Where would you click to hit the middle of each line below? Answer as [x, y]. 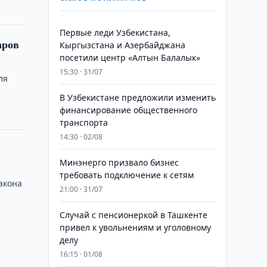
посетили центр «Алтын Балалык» [130, 58]
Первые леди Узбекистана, [115, 32]
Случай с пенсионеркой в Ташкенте [133, 215]
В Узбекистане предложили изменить [137, 97]
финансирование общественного [128, 110]
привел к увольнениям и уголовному [135, 227]
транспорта [83, 122]
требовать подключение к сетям [126, 175]
